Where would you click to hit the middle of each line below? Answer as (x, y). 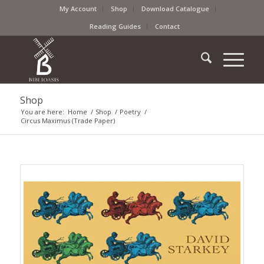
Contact (168, 26)
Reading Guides (115, 26)
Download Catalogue (176, 9)
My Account (78, 9)
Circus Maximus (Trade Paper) (67, 121)
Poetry (130, 112)
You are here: (42, 112)
